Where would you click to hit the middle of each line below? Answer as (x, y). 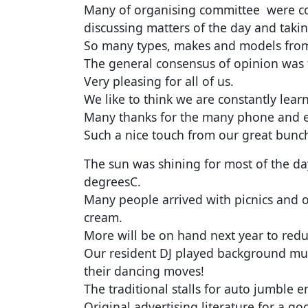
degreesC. (116, 182)
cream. (105, 218)
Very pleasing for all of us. (161, 81)
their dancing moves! (147, 271)
